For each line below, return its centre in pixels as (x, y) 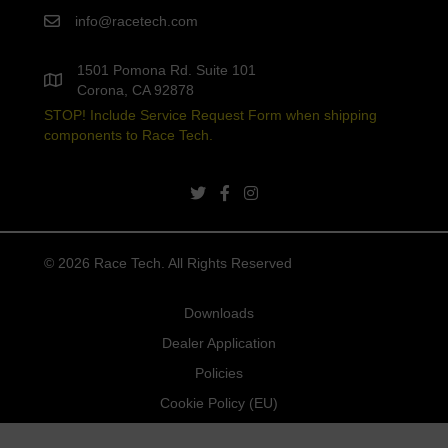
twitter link (220, 194)
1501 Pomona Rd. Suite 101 (166, 70)
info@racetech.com (136, 21)
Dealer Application (219, 343)
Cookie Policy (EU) (219, 403)
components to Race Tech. (128, 135)
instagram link (287, 194)
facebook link (260, 194)
